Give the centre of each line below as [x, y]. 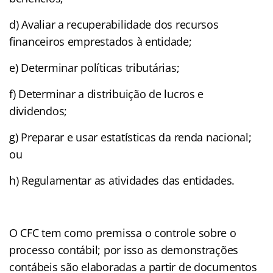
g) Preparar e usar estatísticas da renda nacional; [130, 137]
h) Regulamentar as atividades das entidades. [122, 180]
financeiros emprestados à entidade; [101, 41]
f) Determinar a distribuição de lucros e [107, 94]
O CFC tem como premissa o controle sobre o [123, 232]
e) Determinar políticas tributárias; [94, 67]
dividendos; [38, 111]
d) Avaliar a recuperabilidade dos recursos [114, 24]
